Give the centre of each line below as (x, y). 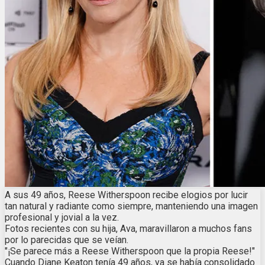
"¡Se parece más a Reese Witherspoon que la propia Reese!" (130, 251)
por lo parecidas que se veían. (67, 240)
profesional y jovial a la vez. (62, 218)
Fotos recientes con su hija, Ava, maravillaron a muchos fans (128, 229)
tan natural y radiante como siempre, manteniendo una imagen (131, 206)
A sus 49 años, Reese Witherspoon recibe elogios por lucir (126, 195)
